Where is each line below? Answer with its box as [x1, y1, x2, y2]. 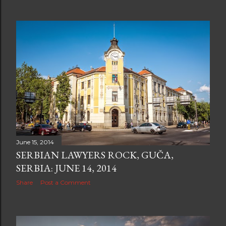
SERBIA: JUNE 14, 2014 [16, 161, 117, 175]
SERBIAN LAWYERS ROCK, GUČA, [16, 148, 174, 162]
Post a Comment [40, 179, 91, 187]
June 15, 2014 [16, 138, 54, 146]
